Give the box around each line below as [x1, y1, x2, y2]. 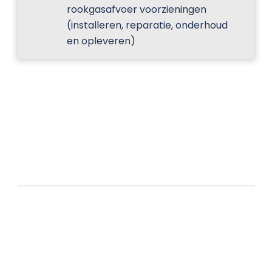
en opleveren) [67, 34, 135, 48]
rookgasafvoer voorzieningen [67, 2, 206, 16]
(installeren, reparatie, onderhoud [67, 18, 228, 32]
